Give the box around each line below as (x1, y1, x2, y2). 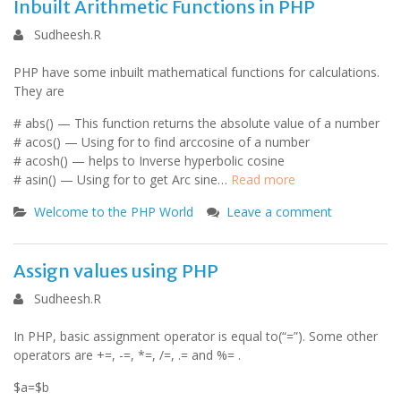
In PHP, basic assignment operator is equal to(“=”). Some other (13, 328, 378, 345)
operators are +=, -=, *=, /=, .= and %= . (13, 346, 241, 363)
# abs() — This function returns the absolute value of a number (13, 115, 380, 132)
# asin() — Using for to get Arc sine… (13, 171, 231, 188)
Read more (231, 171, 295, 188)
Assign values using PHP (13, 260, 218, 282)
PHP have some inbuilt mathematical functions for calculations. (13, 64, 380, 81)
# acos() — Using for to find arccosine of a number (13, 133, 310, 150)
